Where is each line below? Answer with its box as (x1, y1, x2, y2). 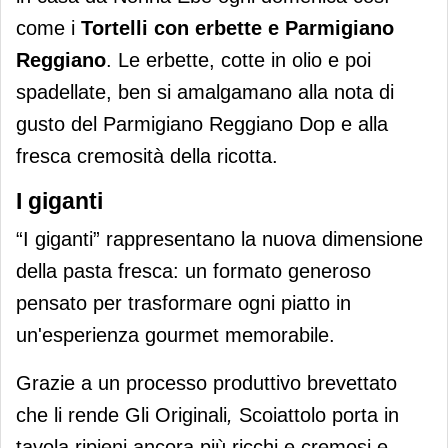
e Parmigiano (262, 17, 394, 40)
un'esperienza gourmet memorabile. (16, 324, 335, 347)
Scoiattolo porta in (233, 404, 399, 427)
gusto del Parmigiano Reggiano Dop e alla (16, 113, 388, 136)
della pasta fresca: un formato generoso (16, 260, 371, 283)
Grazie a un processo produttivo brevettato (16, 372, 397, 395)
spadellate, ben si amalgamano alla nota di (16, 81, 394, 104)
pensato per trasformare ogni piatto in (16, 292, 351, 315)
